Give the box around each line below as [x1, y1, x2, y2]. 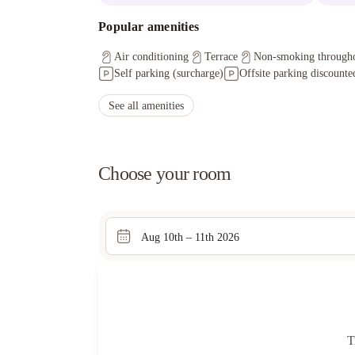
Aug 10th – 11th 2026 [141, 231, 239, 243]
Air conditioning [114, 51, 189, 63]
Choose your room [98, 163, 231, 184]
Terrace [204, 51, 238, 63]
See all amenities [109, 99, 184, 112]
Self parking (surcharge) [114, 67, 223, 79]
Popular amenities [98, 20, 200, 33]
